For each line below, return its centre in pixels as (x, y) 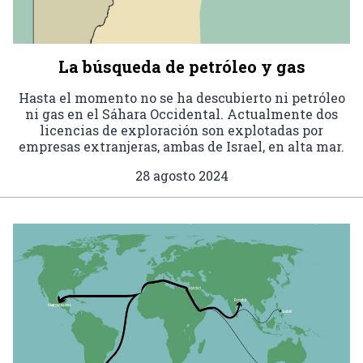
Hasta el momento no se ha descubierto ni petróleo (181, 98)
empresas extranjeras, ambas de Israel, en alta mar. (181, 147)
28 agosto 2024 (181, 176)
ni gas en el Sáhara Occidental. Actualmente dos (181, 114)
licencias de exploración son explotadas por (181, 130)
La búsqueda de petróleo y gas (181, 67)
